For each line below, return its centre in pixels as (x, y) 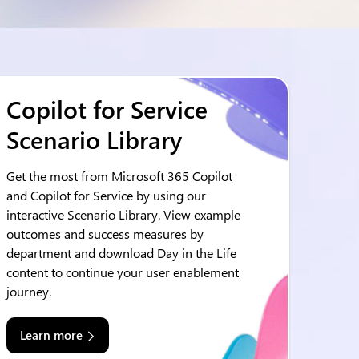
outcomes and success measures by (105, 234)
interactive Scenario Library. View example (123, 214)
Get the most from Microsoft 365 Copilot (119, 176)
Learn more (51, 335)
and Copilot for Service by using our (106, 195)
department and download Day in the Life (121, 253)
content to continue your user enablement (123, 272)
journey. (29, 291)
